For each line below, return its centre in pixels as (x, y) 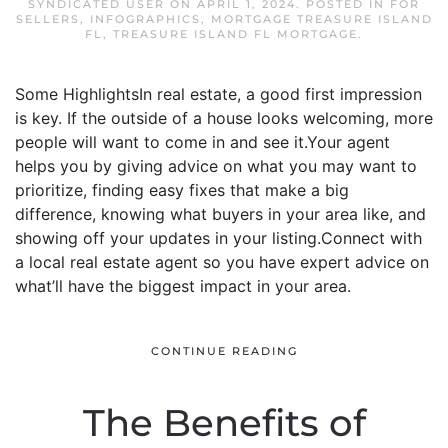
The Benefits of (224, 423)
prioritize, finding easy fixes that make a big (182, 190)
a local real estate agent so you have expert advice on (222, 262)
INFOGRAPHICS (145, 19)
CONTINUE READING (224, 351)
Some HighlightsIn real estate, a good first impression (218, 94)
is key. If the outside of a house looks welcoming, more (224, 118)
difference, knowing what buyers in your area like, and (220, 214)
